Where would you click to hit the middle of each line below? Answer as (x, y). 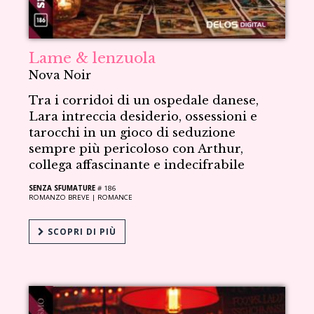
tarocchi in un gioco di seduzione (132, 132)
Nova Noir (60, 75)
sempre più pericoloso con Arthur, (136, 149)
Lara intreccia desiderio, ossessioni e (143, 116)
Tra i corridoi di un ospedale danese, (144, 100)
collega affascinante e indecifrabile (137, 165)
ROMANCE (115, 197)
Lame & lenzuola (93, 58)
